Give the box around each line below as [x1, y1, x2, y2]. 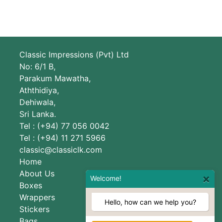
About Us [19, 168, 55, 178]
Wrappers [19, 192, 55, 202]
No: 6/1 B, [19, 61, 55, 71]
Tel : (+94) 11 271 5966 [19, 132, 106, 143]
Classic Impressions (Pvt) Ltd [19, 49, 129, 59]
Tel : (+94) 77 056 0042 [19, 120, 110, 131]
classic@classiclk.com [19, 144, 102, 155]
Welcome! [90, 174, 121, 182]
